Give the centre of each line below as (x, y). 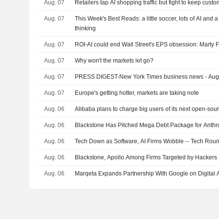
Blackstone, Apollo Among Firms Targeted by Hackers (146, 158)
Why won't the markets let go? (114, 61)
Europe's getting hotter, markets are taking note (137, 93)
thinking (86, 29)
